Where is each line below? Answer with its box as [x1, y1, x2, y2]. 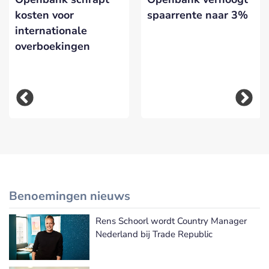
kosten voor [15, 8, 74, 23]
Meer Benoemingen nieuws [152, 225, 260, 238]
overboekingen [15, 39, 90, 54]
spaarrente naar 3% [147, 8, 248, 23]
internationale [15, 23, 87, 38]
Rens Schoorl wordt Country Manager [95, 214, 247, 227]
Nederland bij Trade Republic [95, 228, 213, 240]
